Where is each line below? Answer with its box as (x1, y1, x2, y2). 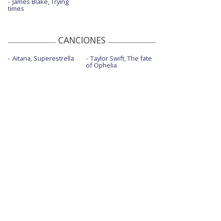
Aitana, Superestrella (12, 53, 74, 63)
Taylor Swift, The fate (90, 53, 152, 63)
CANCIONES (58, 34, 106, 46)
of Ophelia (85, 60, 117, 70)
